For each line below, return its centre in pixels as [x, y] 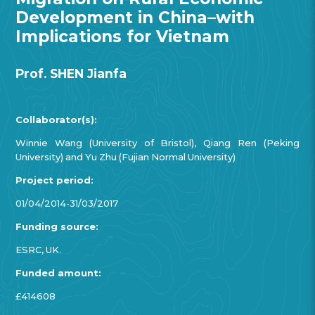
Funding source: [57, 226]
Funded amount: [59, 272]
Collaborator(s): [57, 120]
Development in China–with [135, 17]
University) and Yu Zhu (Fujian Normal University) [126, 157]
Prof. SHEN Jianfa [71, 74]
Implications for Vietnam [123, 36]
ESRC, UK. [39, 249]
